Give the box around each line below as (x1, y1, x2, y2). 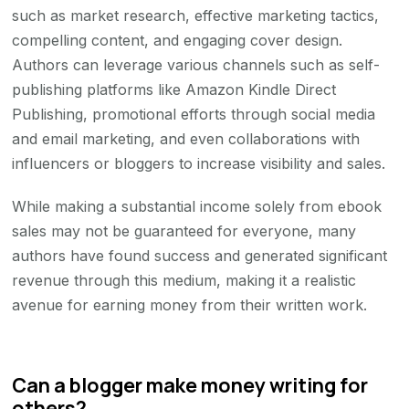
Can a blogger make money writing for (12, 371, 369, 398)
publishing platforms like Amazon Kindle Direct (12, 79, 337, 99)
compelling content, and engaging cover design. (12, 30, 343, 49)
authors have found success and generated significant (12, 246, 388, 265)
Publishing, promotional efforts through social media (12, 104, 376, 123)
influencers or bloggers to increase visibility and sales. (12, 153, 386, 173)
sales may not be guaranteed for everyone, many (12, 221, 357, 240)
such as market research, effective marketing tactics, (12, 5, 380, 25)
